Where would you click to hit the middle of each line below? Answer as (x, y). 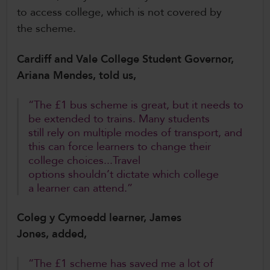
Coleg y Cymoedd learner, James (99, 218)
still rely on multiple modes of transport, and (135, 133)
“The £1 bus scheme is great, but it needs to (136, 105)
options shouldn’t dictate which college (124, 175)
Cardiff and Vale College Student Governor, (125, 60)
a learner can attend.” (82, 189)
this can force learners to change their (120, 147)
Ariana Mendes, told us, (78, 76)
